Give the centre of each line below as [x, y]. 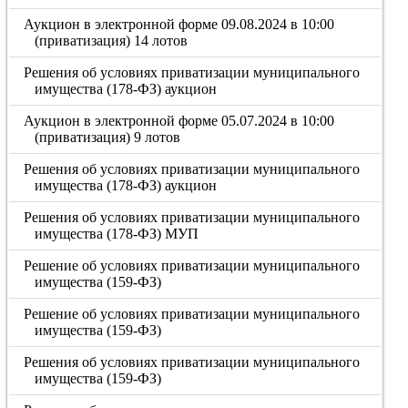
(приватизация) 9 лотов [107, 137]
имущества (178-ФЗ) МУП [116, 234]
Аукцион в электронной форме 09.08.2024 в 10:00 [179, 24]
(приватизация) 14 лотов [111, 41]
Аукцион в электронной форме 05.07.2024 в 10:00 [179, 121]
